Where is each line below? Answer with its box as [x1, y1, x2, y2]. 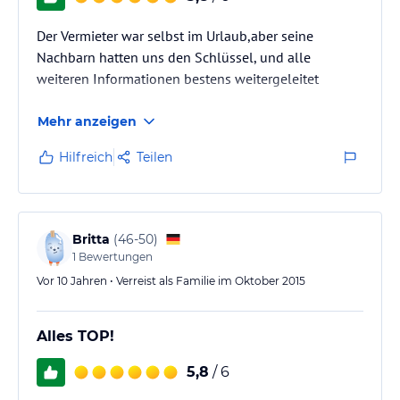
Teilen [137, 148, 172, 165]
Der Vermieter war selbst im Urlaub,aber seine [37, 26, 313, 45]
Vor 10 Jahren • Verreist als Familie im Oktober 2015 [37, 273, 305, 287]
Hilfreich [59, 148, 112, 165]
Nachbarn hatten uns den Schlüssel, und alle [37, 47, 311, 66]
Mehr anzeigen [37, 112, 137, 129]
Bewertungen [76, 249, 153, 263]
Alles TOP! [37, 327, 114, 345]
